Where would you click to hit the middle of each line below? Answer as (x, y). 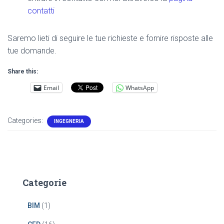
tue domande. (32, 51)
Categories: (26, 120)
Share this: (23, 71)
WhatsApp (140, 87)
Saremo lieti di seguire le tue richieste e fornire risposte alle (110, 38)
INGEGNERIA (69, 121)
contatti (41, 11)
